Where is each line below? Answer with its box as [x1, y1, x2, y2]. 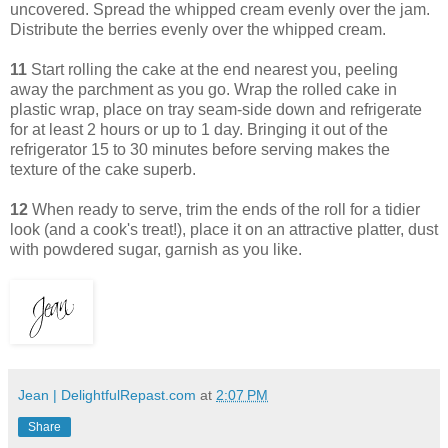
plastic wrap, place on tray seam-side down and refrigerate [10, 100, 422, 118]
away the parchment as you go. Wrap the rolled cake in [10, 80, 397, 98]
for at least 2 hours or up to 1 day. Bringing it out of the [10, 120, 388, 138]
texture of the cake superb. [10, 160, 196, 178]
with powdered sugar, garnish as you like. [10, 240, 310, 258]
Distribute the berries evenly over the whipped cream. [10, 20, 390, 38]
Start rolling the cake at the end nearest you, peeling [27, 60, 398, 78]
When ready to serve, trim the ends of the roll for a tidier [28, 200, 420, 218]
